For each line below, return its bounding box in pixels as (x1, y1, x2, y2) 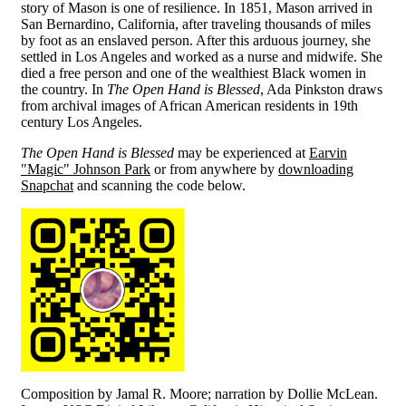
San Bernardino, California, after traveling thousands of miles (21, 15, 371, 32)
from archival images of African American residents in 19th (21, 97, 358, 113)
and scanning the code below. (73, 177, 246, 193)
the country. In (21, 81, 107, 97)
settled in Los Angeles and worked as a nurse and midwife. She (21, 48, 382, 64)
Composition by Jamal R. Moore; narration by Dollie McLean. (21, 385, 378, 401)
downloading (278, 160, 353, 177)
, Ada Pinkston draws (260, 81, 382, 97)
